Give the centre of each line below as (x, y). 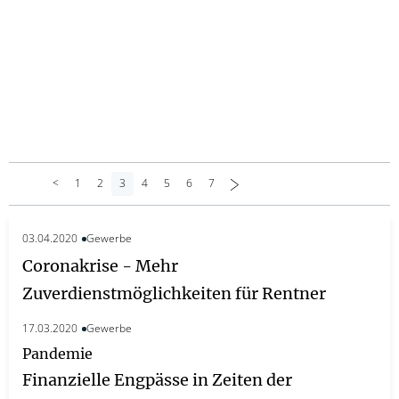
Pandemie (57, 353)
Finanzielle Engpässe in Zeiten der (157, 379)
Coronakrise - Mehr (100, 265)
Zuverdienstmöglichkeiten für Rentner (174, 293)
